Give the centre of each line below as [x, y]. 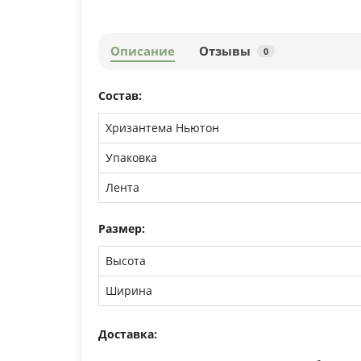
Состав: [120, 95]
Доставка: [128, 334]
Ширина [129, 290]
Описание [143, 51]
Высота [126, 260]
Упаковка [131, 157]
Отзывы [225, 51]
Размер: [122, 228]
